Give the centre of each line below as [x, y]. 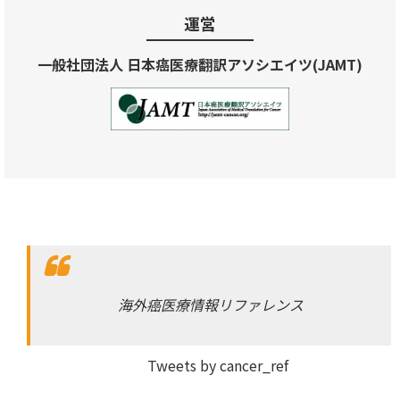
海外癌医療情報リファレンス [211, 304]
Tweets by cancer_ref [218, 365]
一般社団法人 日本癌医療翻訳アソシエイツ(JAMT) [200, 64]
